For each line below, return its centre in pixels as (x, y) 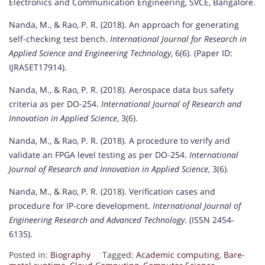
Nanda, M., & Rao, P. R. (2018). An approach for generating (124, 25)
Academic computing (178, 255)
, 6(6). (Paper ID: (202, 53)
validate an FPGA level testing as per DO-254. (99, 155)
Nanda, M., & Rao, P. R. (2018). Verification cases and (112, 192)
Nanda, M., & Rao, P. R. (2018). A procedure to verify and (119, 141)
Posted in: (30, 255)
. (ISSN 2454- (209, 220)
